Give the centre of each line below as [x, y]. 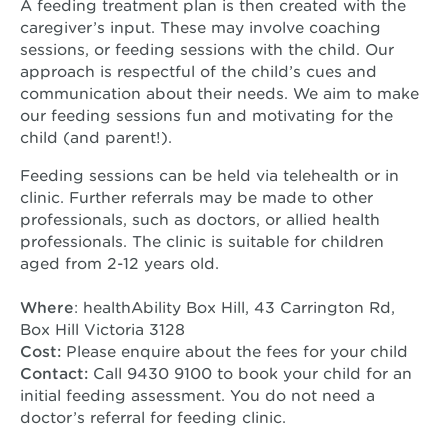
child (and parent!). [96, 137]
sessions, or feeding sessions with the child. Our [207, 49]
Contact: [54, 373]
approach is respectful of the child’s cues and [198, 71]
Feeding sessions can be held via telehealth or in [209, 175]
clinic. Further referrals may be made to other [196, 197]
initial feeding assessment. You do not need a [197, 395]
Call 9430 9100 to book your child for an [250, 373]
